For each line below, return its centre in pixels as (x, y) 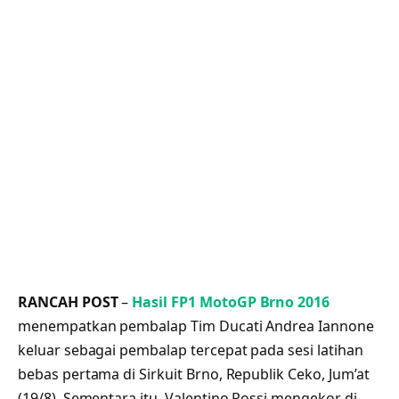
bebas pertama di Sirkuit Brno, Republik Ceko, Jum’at (194, 374)
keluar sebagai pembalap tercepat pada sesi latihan (191, 350)
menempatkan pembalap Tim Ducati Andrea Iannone (196, 326)
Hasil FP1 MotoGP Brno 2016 (231, 301)
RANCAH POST (68, 301)
